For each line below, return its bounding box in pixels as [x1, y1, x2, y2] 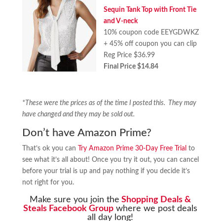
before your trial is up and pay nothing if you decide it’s [22, 168, 190, 175]
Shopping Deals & [119, 195, 191, 204]
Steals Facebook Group [23, 204, 114, 213]
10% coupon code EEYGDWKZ [103, 29, 199, 36]
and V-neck [103, 18, 138, 25]
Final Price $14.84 [103, 63, 158, 70]
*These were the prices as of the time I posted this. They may [22, 100, 196, 107]
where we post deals [113, 204, 198, 213]
